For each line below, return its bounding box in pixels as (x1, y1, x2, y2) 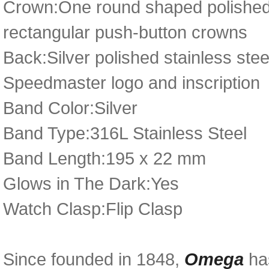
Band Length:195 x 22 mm (3, 148, 206, 168)
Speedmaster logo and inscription (3, 73, 260, 92)
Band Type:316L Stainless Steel (3, 123, 247, 143)
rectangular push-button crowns (3, 22, 247, 42)
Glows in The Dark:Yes (3, 174, 179, 193)
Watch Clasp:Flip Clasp (3, 199, 183, 219)
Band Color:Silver (3, 98, 138, 118)
